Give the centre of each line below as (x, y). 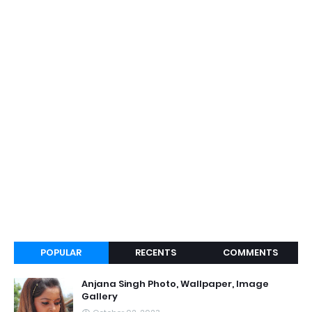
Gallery (100, 296)
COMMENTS (251, 252)
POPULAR (61, 252)
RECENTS (156, 252)
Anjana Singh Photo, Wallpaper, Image (175, 283)
